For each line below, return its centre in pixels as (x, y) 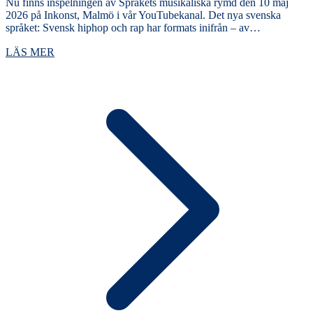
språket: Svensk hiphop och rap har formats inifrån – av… (133, 27)
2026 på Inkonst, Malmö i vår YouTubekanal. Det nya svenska (143, 15)
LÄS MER (30, 52)
